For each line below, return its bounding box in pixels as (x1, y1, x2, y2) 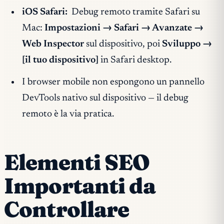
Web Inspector (21, 39, 84, 49)
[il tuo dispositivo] (21, 55, 98, 65)
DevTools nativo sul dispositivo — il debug (21, 93, 188, 103)
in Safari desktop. (98, 55, 171, 65)
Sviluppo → (161, 39, 212, 49)
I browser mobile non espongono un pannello (21, 77, 204, 87)
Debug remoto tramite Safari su (69, 7, 200, 17)
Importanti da (4, 172, 155, 199)
